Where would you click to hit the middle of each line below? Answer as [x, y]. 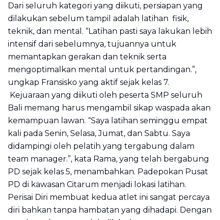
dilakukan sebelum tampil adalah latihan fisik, [98, 18]
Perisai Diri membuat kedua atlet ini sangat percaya [109, 197]
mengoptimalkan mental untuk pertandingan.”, [102, 69]
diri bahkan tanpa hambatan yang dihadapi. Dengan [110, 210]
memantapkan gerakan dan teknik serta [87, 57]
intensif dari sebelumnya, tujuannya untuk [92, 44]
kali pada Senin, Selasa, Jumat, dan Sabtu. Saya [99, 133]
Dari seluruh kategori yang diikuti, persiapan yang [105, 6]
